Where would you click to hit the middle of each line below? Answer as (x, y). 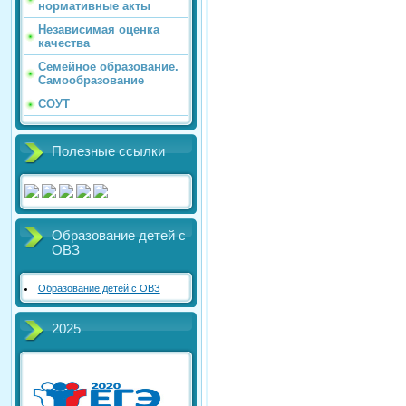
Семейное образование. (108, 67)
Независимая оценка (99, 30)
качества (64, 43)
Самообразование (91, 81)
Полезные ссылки (108, 152)
